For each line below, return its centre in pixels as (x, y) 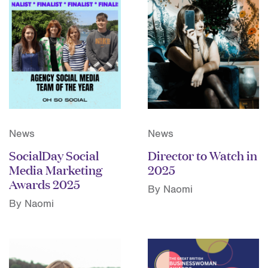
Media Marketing (56, 169)
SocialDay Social (54, 155)
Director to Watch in (202, 155)
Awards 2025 (45, 184)
